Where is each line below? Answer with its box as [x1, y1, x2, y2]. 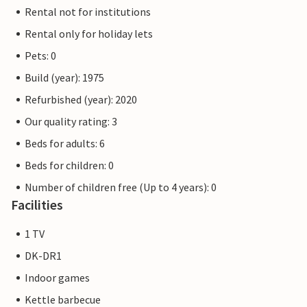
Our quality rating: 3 [25, 114, 117, 129]
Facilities [11, 196, 63, 214]
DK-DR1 [25, 249, 62, 263]
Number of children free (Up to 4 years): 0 [25, 180, 217, 195]
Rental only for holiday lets [25, 27, 153, 41]
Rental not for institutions [25, 5, 151, 19]
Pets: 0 [25, 49, 56, 63]
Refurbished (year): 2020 [25, 93, 137, 107]
